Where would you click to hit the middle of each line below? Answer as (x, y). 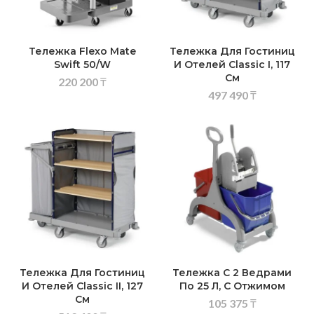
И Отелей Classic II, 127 (82, 286)
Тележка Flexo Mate (82, 52)
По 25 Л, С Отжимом (232, 286)
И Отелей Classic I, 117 (232, 65)
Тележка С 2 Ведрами (232, 273)
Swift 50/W (82, 65)
